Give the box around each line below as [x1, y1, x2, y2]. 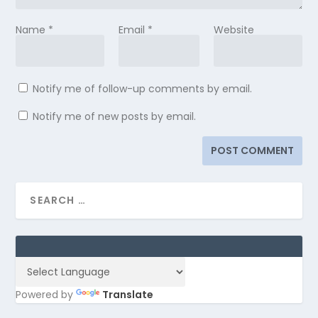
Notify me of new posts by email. [33, 109, 197, 124]
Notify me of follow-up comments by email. [33, 82, 253, 97]
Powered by [16, 287, 77, 302]
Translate [102, 287, 154, 302]
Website [214, 23, 255, 38]
